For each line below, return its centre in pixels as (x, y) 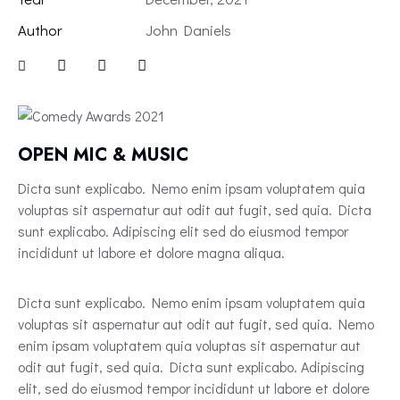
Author (40, 30)
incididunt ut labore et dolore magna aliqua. (151, 253)
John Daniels (188, 30)
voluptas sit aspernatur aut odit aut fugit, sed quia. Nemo (196, 324)
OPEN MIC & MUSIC (103, 155)
